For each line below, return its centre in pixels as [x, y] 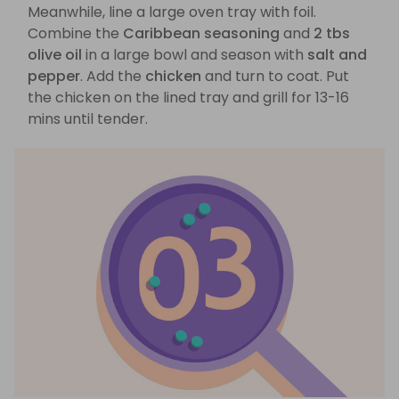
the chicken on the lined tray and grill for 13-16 [188, 98]
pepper [54, 77]
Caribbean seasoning [201, 34]
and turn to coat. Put [275, 77]
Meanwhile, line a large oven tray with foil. [172, 12]
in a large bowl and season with [195, 55]
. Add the [113, 77]
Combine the [75, 34]
